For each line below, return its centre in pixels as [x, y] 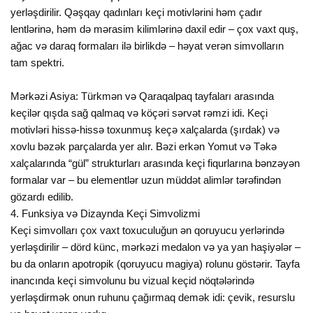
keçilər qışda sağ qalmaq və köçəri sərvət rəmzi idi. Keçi [139, 113]
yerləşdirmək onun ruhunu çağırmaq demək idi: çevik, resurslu [153, 298]
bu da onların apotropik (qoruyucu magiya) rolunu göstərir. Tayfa [155, 264]
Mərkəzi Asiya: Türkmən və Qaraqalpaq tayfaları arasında [143, 96]
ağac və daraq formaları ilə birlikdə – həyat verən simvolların [147, 46]
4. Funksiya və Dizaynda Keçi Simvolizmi [105, 214]
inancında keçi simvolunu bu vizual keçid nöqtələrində [133, 281]
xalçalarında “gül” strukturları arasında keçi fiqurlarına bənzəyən [155, 163]
